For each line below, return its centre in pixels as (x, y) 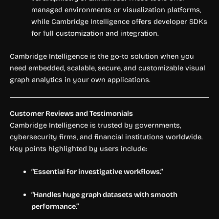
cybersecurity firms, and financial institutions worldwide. (106, 137)
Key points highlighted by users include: (78, 148)
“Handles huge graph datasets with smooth (104, 195)
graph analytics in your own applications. (80, 80)
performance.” (55, 207)
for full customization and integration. (95, 33)
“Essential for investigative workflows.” (97, 171)
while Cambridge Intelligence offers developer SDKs (119, 21)
